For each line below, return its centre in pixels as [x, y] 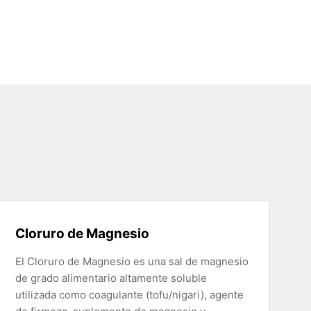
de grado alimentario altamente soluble [111, 278]
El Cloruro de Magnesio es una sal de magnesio [132, 261]
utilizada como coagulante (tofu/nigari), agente [130, 295]
